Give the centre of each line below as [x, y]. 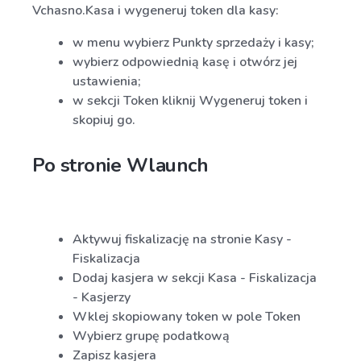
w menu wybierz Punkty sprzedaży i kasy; [193, 43]
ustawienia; [107, 81]
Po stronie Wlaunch [120, 165]
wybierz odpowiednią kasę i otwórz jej [185, 62]
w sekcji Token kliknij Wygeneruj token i [190, 101]
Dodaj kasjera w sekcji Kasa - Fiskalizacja [195, 278]
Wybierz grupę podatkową [151, 336]
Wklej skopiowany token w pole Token [187, 317]
